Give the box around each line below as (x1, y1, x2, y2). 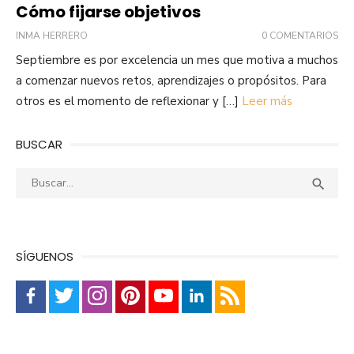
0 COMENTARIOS (262, 28, 338, 42)
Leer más (242, 92, 292, 109)
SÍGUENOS (16, 247, 73, 265)
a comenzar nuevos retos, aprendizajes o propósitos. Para (16, 72, 326, 88)
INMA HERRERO (16, 28, 88, 42)
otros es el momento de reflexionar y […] (16, 92, 242, 109)
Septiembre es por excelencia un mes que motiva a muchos (16, 51, 338, 68)
